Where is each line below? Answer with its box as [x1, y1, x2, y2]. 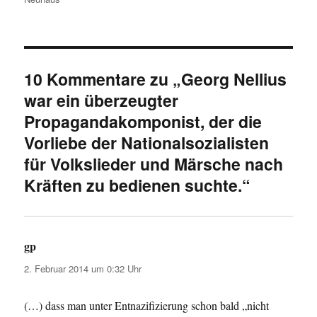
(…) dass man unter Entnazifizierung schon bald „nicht [24, 298, 270, 313]
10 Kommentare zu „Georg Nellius [24, 67, 287, 91]
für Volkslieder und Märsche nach [24, 152, 284, 176]
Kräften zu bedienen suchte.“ [24, 173, 251, 197]
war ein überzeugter [24, 88, 179, 113]
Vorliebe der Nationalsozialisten [24, 131, 270, 155]
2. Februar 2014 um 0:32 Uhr [24, 262, 142, 276]
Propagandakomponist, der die [24, 110, 263, 134]
